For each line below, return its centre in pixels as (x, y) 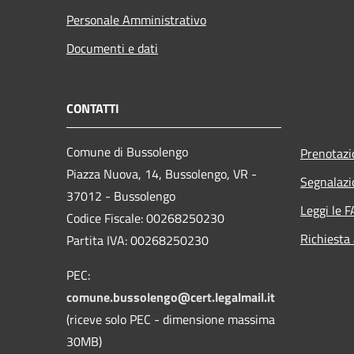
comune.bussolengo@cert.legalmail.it (171, 297)
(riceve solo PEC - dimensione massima (171, 319)
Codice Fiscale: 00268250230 (145, 218)
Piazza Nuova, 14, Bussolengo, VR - (162, 173)
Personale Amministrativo (136, 19)
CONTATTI (93, 108)
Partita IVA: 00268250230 (137, 240)
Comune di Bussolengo (127, 151)
